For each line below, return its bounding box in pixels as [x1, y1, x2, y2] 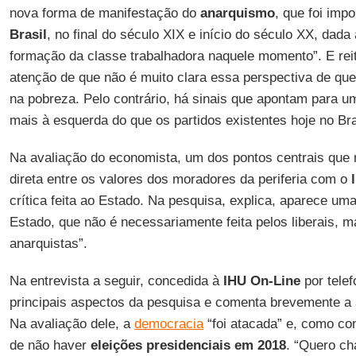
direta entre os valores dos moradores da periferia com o [9, 172, 351, 187]
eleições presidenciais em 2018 [90, 338, 286, 353]
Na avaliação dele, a [9, 316, 134, 331]
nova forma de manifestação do [9, 6, 200, 21]
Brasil [9, 27, 47, 42]
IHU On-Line [222, 273, 300, 288]
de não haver [9, 338, 91, 353]
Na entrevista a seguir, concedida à [9, 273, 223, 288]
